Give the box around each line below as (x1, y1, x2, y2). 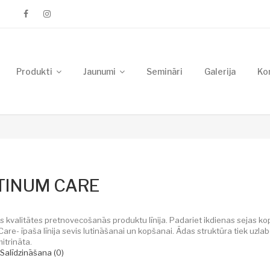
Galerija (204, 66, 236, 77)
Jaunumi (83, 66, 116, 77)
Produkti (16, 66, 52, 77)
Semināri (146, 66, 183, 77)
